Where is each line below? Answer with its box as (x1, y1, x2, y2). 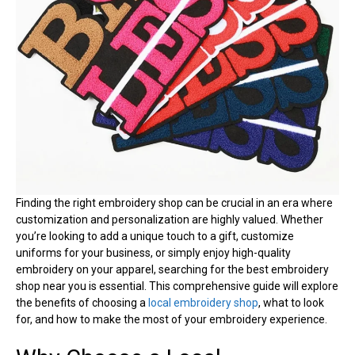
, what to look (258, 296, 324, 309)
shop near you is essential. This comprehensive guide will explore (16, 279, 338, 292)
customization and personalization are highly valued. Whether (16, 212, 323, 226)
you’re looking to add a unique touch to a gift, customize (16, 229, 294, 242)
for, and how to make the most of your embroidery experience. (16, 312, 327, 326)
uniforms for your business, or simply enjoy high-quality (16, 246, 291, 259)
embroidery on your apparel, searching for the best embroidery (16, 262, 329, 276)
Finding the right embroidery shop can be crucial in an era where (16, 196, 333, 209)
